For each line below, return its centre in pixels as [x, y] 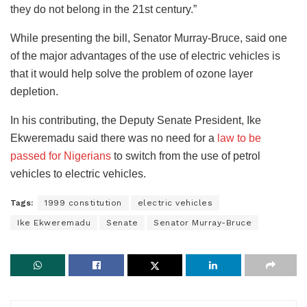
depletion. [34, 91]
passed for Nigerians [61, 156]
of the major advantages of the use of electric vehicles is [145, 56]
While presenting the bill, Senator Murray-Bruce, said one [149, 38]
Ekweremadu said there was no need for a [114, 138]
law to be [239, 138]
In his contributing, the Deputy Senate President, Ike [136, 120]
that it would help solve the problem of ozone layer [132, 74]
